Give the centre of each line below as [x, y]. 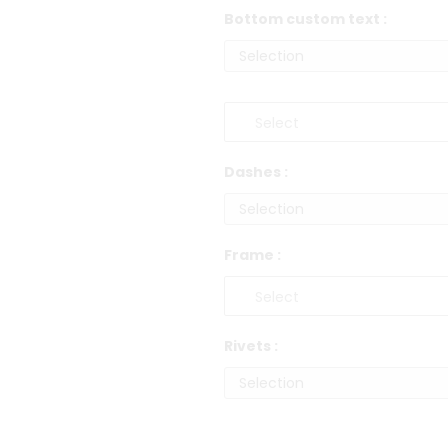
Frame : [252, 255]
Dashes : [256, 172]
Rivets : [251, 346]
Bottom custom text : [305, 19]
